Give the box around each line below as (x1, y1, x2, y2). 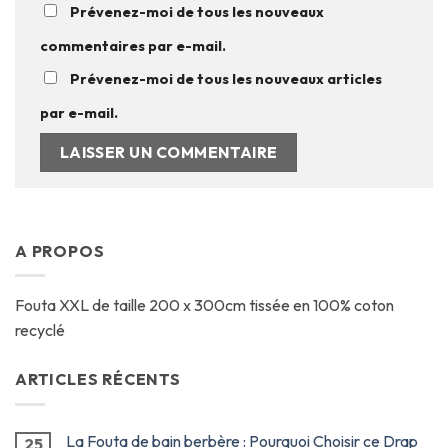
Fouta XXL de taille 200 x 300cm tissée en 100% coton (15, 295, 394, 316)
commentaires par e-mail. (40, 37, 226, 56)
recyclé (15, 320, 65, 341)
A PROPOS (15, 240, 105, 261)
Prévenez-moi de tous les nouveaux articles (70, 70, 382, 89)
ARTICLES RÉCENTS (15, 369, 181, 390)
